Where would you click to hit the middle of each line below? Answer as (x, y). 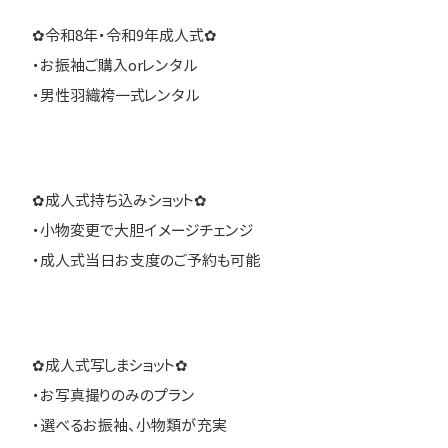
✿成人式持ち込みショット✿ (119, 201)
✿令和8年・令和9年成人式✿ (124, 36)
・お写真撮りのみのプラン (113, 396)
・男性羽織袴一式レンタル (116, 96)
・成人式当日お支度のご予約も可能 (146, 261)
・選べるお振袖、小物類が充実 (129, 426)
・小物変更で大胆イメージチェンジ (142, 231)
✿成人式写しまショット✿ (110, 366)
